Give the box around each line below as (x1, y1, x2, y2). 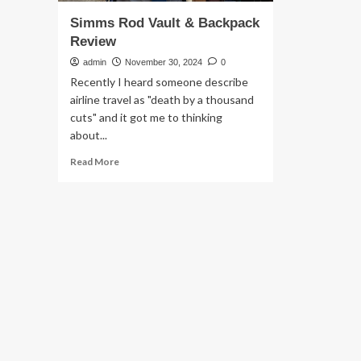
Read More (70, 156, 119, 168)
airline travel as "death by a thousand (70, 93, 254, 106)
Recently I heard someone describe (70, 75, 248, 89)
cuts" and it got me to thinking (70, 110, 222, 124)
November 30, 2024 (125, 57, 202, 67)
